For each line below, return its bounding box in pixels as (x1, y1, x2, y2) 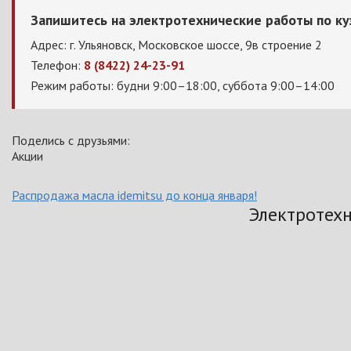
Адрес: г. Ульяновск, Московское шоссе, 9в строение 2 (31, 37, 322, 52)
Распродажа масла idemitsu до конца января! (12, 187, 257, 203)
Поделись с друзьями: (12, 132, 130, 148)
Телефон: (31, 57, 84, 73)
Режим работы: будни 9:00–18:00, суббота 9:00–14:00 (31, 78, 335, 93)
